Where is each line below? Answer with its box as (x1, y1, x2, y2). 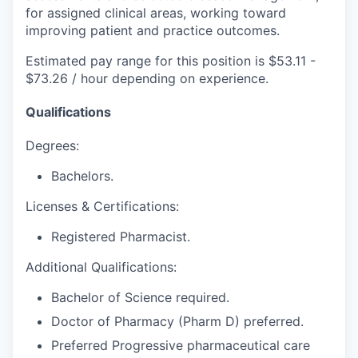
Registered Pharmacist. (51, 228, 190, 245)
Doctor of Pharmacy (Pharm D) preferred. (51, 312, 304, 329)
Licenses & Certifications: (26, 197, 179, 214)
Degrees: (26, 137, 79, 153)
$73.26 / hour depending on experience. (26, 70, 268, 86)
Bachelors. (51, 167, 113, 184)
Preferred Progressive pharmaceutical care (51, 336, 310, 353)
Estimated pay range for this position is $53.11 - (26, 52, 316, 69)
